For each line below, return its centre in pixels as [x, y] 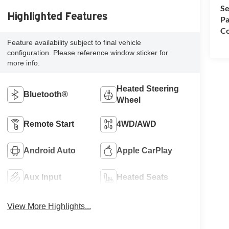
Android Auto [49, 150]
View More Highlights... [49, 206]
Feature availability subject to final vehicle [74, 42]
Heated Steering [148, 88]
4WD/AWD [137, 124]
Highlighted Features [57, 16]
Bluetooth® [45, 94]
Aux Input [42, 177]
